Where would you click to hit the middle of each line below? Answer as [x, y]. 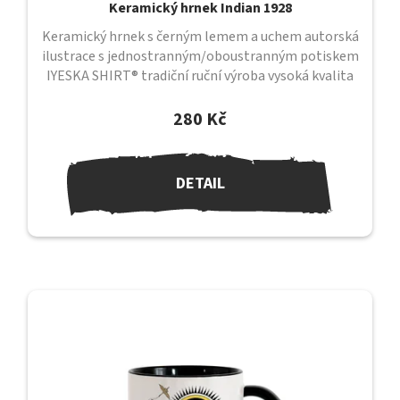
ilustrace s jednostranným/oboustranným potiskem [200, 57]
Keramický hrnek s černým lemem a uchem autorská [200, 37]
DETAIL [200, 184]
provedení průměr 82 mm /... [200, 96]
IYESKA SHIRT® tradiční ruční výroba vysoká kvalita [200, 76]
